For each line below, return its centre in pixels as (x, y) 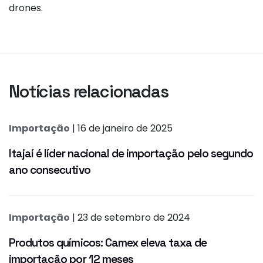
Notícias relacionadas (89, 92)
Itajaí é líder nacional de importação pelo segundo (131, 154)
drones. (26, 8)
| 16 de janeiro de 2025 (121, 129)
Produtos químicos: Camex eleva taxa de (108, 243)
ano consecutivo (50, 170)
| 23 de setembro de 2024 (130, 218)
